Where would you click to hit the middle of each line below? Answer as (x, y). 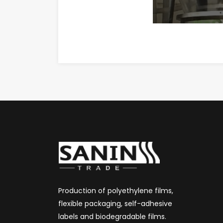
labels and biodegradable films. (112, 217)
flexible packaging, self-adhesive (115, 204)
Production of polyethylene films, (116, 191)
